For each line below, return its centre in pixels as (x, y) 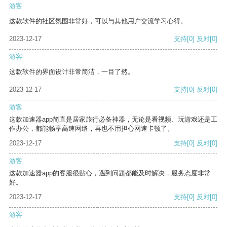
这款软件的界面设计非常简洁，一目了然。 (72, 72)
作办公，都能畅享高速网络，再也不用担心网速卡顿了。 (91, 129)
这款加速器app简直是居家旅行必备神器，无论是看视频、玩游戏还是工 (113, 120)
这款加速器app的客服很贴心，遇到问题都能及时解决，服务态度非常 (110, 173)
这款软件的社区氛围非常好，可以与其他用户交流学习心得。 (98, 21)
